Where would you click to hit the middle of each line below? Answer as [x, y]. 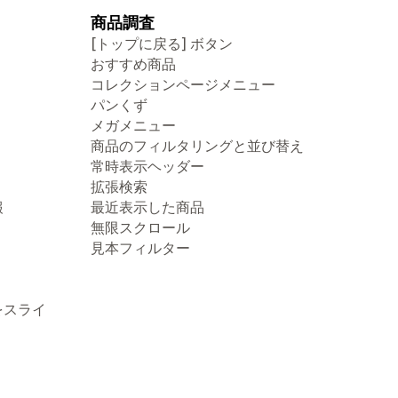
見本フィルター [140, 248]
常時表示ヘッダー [147, 166]
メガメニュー [133, 125]
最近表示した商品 [147, 207]
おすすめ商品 [133, 64]
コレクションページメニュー [183, 84]
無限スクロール [140, 227]
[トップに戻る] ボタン [162, 44]
